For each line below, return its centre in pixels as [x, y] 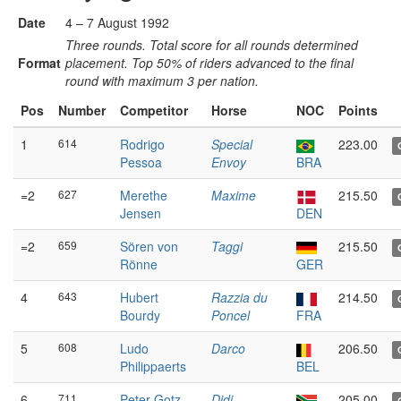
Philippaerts [153, 366]
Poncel [230, 315]
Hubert [139, 297]
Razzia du [239, 297]
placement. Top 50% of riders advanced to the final [209, 63]
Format [39, 63]
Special [232, 144]
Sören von [149, 246]
